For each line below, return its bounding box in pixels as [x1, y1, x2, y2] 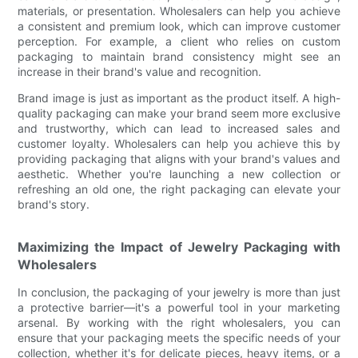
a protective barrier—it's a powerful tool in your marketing [18, 300, 340, 314]
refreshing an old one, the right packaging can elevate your [18, 181, 340, 196]
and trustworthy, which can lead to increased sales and [18, 121, 340, 135]
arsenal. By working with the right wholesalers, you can [18, 315, 340, 329]
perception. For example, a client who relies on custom [18, 34, 340, 48]
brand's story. [18, 197, 90, 211]
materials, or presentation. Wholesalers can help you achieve [18, 3, 340, 18]
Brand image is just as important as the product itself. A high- [18, 90, 340, 105]
